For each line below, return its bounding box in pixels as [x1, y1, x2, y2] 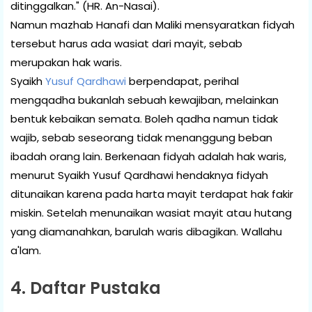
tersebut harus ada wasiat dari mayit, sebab [10, 36, 242, 51]
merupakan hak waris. [10, 54, 122, 70]
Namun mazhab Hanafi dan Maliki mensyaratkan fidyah [10, 17, 295, 32]
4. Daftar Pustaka [10, 276, 161, 299]
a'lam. [10, 242, 41, 258]
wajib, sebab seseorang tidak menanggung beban [10, 130, 272, 145]
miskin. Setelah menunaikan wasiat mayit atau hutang [10, 205, 292, 220]
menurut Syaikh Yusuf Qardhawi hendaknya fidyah [10, 167, 268, 182]
